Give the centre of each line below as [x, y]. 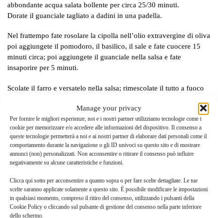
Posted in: [98, 208]
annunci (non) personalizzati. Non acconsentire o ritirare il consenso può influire [102, 154]
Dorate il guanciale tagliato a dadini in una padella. [85, 15]
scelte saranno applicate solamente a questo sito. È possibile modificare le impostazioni [109, 189]
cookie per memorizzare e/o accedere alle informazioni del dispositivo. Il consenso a [106, 127]
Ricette [124, 208]
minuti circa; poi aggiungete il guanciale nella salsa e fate [94, 57]
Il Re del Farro [85, 145]
